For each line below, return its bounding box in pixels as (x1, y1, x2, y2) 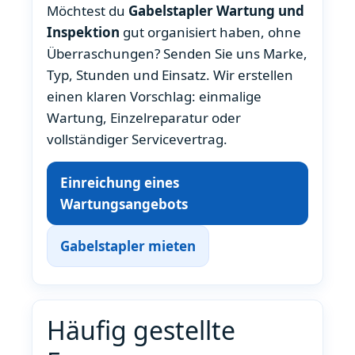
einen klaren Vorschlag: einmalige (47, 87, 261, 106)
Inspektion (47, 23, 120, 42)
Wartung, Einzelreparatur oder (47, 109, 241, 128)
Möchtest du (47, 2, 128, 21)
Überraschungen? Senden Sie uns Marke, (47, 44, 307, 63)
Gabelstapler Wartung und (128, 2, 304, 21)
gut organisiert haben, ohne (120, 23, 301, 42)
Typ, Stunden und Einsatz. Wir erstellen (47, 66, 293, 85)
